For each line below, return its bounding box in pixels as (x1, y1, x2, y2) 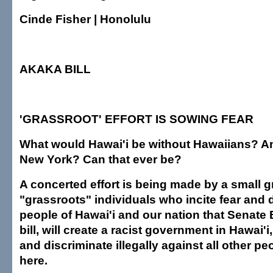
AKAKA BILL (19, 62, 91, 76)
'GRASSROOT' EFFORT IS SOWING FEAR (19, 112, 253, 126)
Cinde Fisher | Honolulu (19, 12, 151, 26)
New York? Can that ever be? (19, 152, 182, 166)
